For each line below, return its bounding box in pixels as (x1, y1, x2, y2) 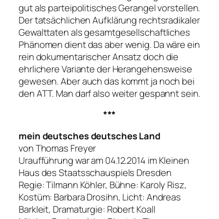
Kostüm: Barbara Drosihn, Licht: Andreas (19, 190, 181, 203)
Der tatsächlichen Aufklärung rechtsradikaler (19, 13, 200, 26)
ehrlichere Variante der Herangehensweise (19, 62, 192, 75)
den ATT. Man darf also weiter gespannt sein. (19, 87, 200, 100)
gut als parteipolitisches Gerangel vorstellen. (19, 1, 200, 14)
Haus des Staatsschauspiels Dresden (19, 166, 172, 179)
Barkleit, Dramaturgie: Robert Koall (19, 202, 155, 216)
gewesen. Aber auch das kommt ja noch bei (19, 74, 195, 88)
